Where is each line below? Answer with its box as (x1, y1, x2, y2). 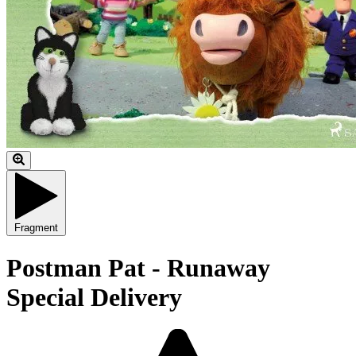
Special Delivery (6, 282, 182, 311)
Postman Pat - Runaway (6, 253, 270, 282)
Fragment (14, 222, 58, 234)
